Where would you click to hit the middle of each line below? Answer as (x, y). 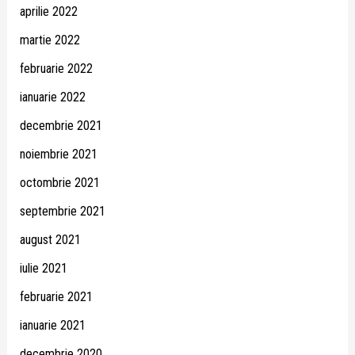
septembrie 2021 (62, 212)
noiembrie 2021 (58, 155)
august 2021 (50, 240)
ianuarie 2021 (52, 326)
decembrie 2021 (61, 126)
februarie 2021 (56, 297)
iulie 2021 (43, 269)
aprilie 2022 (48, 12)
